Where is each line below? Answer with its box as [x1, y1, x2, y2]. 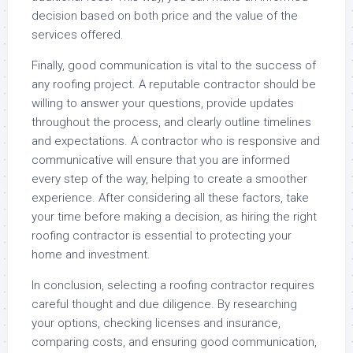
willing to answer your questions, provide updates [32, 96, 294, 110]
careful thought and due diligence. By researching [32, 297, 297, 311]
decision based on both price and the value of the [32, 9, 298, 23]
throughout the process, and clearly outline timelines [32, 115, 311, 129]
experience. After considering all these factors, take [32, 191, 309, 205]
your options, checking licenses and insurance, [32, 316, 281, 330]
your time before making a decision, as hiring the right [32, 210, 317, 224]
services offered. [32, 28, 124, 42]
